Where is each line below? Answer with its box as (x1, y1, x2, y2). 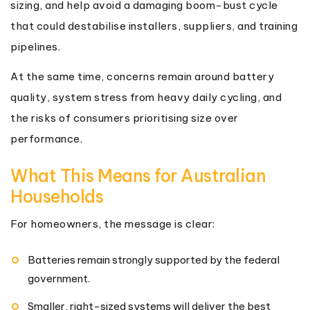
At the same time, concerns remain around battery (10, 69, 274, 83)
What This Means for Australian (10, 164, 266, 187)
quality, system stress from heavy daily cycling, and (10, 90, 282, 104)
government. (28, 271, 90, 285)
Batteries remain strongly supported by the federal (28, 253, 280, 266)
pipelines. (10, 39, 60, 53)
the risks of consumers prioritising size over (10, 111, 239, 125)
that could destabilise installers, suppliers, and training (10, 19, 298, 33)
